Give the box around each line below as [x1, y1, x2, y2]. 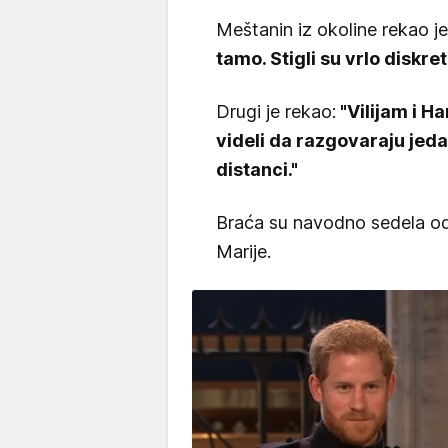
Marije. [216, 241, 271, 263]
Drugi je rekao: [216, 101, 336, 123]
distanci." [216, 159, 298, 181]
